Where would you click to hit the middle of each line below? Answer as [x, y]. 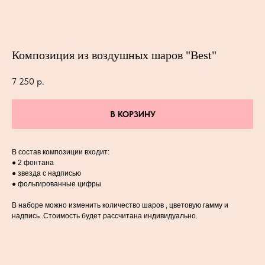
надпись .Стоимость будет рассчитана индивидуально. [105, 216]
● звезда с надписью [46, 173]
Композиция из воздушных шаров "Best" [114, 55]
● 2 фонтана [33, 162]
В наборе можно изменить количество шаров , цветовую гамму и [120, 205]
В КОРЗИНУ [132, 114]
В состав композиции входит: [61, 152]
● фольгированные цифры [56, 184]
